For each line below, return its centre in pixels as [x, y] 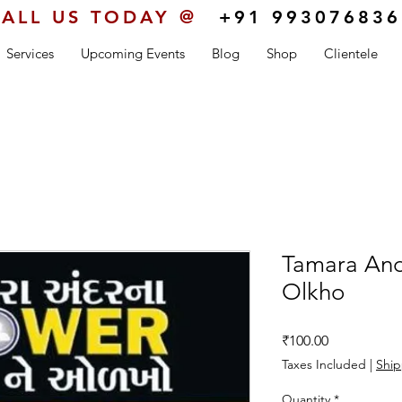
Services [30, 53]
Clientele [351, 53]
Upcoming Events [133, 53]
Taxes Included [324, 365]
